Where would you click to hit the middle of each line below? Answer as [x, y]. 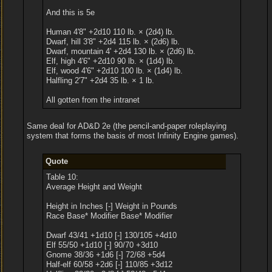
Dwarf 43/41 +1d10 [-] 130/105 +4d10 [112, 235]
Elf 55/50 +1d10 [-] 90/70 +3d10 [102, 245]
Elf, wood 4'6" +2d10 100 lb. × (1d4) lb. [115, 71]
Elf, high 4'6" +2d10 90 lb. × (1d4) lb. [111, 61]
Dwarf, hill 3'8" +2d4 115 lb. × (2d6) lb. [113, 42]
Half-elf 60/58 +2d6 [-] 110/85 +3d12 [110, 264]
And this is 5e [71, 12]
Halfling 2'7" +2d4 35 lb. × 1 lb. [100, 80]
